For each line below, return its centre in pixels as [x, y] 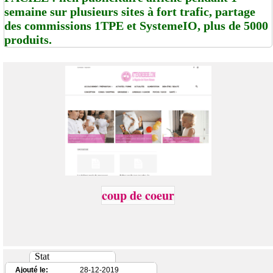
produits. [28, 39]
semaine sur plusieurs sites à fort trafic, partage [130, 11]
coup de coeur [138, 195]
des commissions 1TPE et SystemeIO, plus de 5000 [136, 25]
